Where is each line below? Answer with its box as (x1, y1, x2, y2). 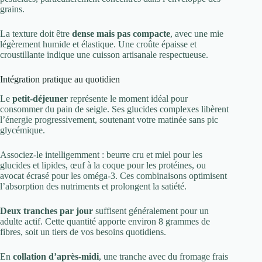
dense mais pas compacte (72, 29, 170, 39)
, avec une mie (170, 29, 223, 39)
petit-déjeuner (12, 94, 68, 104)
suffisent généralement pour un (93, 206, 209, 216)
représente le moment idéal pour (68, 94, 188, 104)
